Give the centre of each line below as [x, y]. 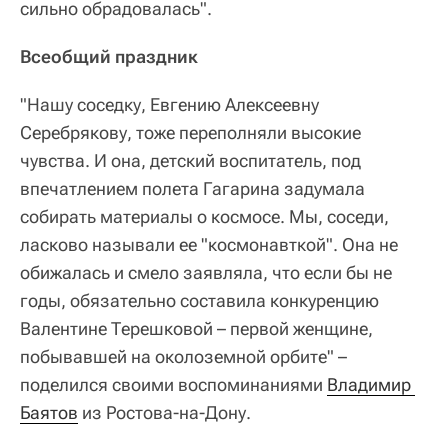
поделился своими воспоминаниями [173, 385]
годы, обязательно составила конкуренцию [199, 301]
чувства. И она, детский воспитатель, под [190, 161]
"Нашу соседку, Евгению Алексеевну [169, 105]
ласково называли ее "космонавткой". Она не [209, 245]
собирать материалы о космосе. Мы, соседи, [204, 217]
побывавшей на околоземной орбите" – [183, 357]
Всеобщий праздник [109, 57]
